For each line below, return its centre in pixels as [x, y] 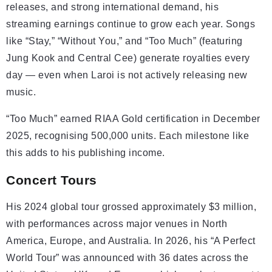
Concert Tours [52, 180]
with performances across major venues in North [117, 224]
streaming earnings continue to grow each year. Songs [131, 24]
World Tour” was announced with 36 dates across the [127, 258]
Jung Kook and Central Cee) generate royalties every [128, 58]
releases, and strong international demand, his [112, 7]
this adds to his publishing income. [86, 153]
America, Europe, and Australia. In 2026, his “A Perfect [131, 241]
